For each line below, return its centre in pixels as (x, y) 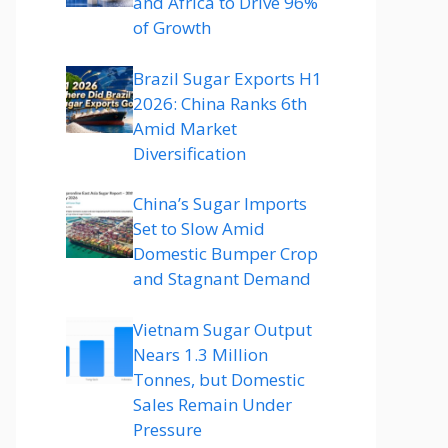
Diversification (189, 153)
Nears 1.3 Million (200, 354)
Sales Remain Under (212, 404)
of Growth (172, 27)
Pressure (167, 429)
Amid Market (185, 128)
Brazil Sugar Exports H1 (227, 78)
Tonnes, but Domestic (219, 379)
